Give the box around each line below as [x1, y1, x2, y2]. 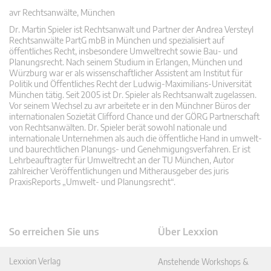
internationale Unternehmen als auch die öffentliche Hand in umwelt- [9, 133, 262, 144]
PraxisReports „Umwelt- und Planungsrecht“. [9, 177, 175, 188]
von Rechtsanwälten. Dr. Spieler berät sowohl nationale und [9, 122, 227, 133]
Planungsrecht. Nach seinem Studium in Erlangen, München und [9, 57, 243, 68]
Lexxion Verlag [9, 256, 60, 267]
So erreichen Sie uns [9, 226, 99, 238]
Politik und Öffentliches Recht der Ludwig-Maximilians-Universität [9, 79, 252, 90]
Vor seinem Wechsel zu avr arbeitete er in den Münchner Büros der [9, 100, 250, 111]
